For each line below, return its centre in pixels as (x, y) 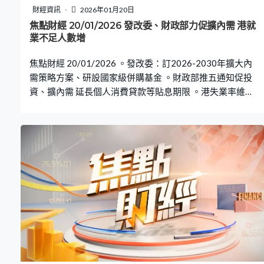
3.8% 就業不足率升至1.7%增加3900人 (105, 106)
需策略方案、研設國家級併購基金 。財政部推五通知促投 (141, 77)
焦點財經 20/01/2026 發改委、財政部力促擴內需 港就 (77, 26)
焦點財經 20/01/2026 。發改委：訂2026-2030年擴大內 (141, 63)
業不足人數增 (57, 38)
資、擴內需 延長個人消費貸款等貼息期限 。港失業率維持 (142, 92)
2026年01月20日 (107, 10)
